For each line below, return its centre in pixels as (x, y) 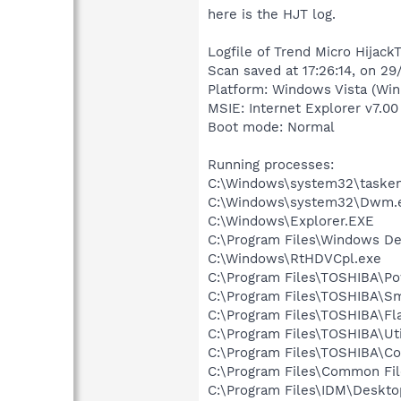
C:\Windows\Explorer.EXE (291, 221)
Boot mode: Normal (271, 127)
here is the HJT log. (272, 14)
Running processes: (271, 164)
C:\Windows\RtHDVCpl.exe (294, 258)
